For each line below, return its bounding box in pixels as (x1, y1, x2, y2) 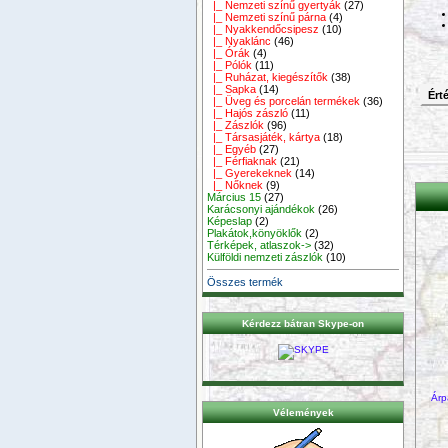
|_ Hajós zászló (207, 106, 289, 119)
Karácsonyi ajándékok (207, 202, 316, 215)
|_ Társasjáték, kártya (207, 130, 321, 143)
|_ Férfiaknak (207, 154, 278, 167)
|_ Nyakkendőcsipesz (207, 22, 320, 35)
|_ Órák (207, 46, 251, 59)
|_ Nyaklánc (207, 34, 272, 47)
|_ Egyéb (207, 142, 257, 155)
